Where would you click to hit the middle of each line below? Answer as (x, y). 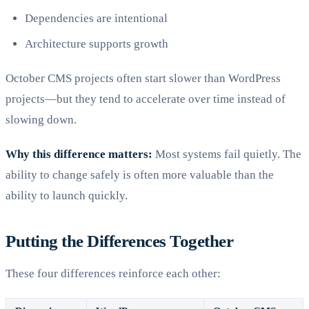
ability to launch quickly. (67, 195)
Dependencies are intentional (96, 19)
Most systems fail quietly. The (227, 154)
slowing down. (41, 119)
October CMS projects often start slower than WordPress (143, 78)
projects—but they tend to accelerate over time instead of (146, 99)
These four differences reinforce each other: (113, 273)
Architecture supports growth (97, 43)
